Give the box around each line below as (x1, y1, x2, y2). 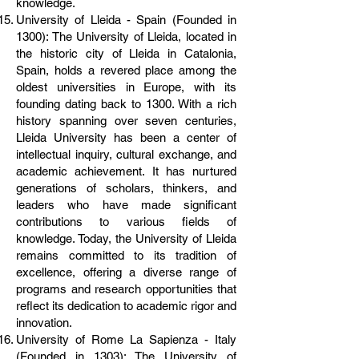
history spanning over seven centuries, (16, 114, 236, 127)
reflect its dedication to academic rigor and (16, 299, 236, 313)
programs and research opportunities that (16, 282, 236, 296)
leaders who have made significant (16, 198, 236, 212)
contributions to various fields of (16, 215, 236, 228)
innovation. (16, 316, 72, 329)
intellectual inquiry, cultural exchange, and (16, 147, 236, 161)
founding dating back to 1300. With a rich (16, 97, 236, 111)
